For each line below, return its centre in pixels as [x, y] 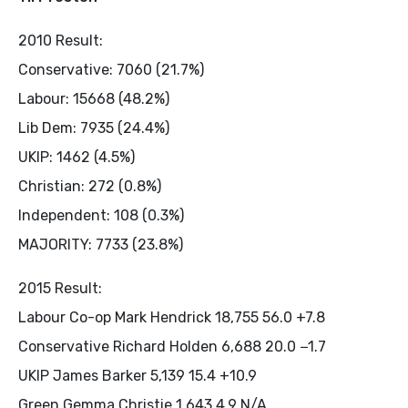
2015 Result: [60, 288]
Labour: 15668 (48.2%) [94, 98]
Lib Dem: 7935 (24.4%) [94, 127]
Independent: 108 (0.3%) [101, 215]
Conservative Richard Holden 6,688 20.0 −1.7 [172, 346]
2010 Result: [61, 40]
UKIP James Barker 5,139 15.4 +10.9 [138, 375]
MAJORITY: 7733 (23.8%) [101, 244]
